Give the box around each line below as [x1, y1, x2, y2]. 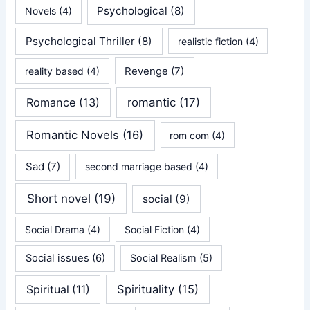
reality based [25, 64, 84, 77]
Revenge [125, 64, 169, 77]
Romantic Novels [26, 128, 120, 143]
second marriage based [85, 161, 193, 173]
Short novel [26, 191, 91, 206]
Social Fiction [125, 223, 185, 235]
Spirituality [117, 282, 175, 296]
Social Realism [129, 252, 197, 264]
